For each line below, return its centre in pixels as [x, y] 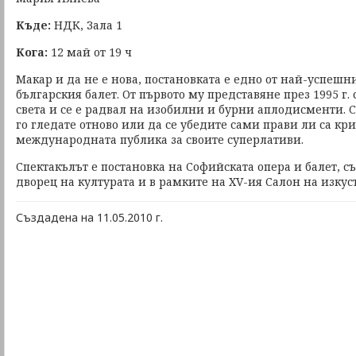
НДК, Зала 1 [87, 25]
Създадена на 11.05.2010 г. [89, 217]
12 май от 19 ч [91, 52]
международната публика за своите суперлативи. [160, 139]
